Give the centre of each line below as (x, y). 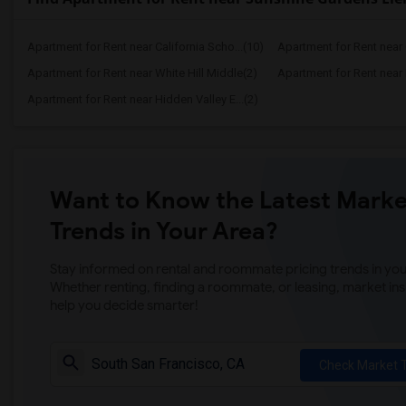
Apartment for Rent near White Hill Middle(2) (142, 73)
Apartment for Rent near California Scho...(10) (145, 47)
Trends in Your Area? (164, 231)
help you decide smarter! (124, 305)
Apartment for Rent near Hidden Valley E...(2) (143, 99)
